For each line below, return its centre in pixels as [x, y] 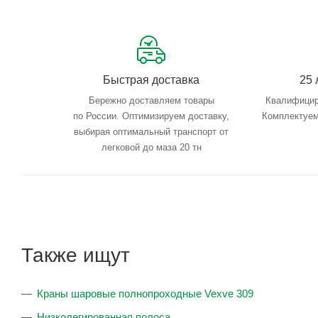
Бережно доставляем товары [151, 101]
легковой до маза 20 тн [151, 148]
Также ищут [76, 256]
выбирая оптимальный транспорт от [152, 132]
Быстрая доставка [152, 80]
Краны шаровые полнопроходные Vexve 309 [145, 294]
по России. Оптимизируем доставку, [152, 116]
